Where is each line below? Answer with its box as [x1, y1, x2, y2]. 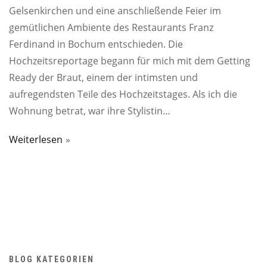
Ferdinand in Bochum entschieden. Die [9, 37, 183, 51]
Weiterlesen [9, 132, 63, 146]
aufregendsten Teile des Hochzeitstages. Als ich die [9, 87, 237, 101]
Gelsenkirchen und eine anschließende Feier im [9, 4, 221, 17]
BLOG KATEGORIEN [9, 254, 94, 264]
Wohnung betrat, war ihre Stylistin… [9, 104, 170, 117]
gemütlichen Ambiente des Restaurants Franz [9, 20, 213, 34]
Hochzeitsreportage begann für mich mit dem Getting [9, 54, 250, 67]
